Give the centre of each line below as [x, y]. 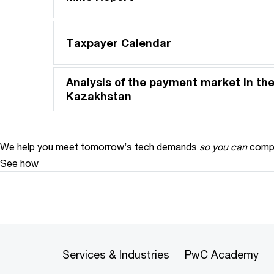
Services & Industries [116, 254]
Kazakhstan [99, 96]
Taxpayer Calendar [119, 43]
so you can [223, 146]
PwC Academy [222, 254]
